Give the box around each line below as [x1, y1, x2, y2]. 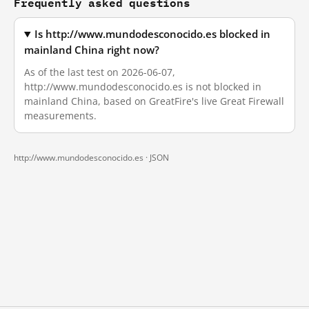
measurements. [24, 109, 97, 122]
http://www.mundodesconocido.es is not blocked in [24, 80, 261, 93]
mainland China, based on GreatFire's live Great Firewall [24, 94, 284, 108]
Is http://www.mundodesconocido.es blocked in [34, 28, 271, 41]
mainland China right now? [24, 43, 159, 57]
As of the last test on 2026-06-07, [24, 66, 175, 79]
